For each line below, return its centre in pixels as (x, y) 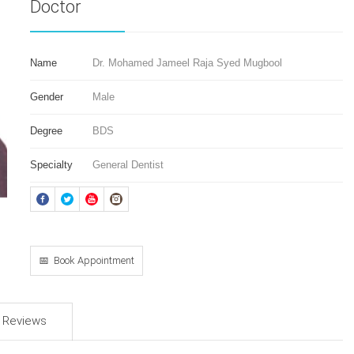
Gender (46, 97)
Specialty (51, 165)
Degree (46, 131)
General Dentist (128, 165)
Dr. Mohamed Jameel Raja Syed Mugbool (187, 63)
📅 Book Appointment (86, 260)
